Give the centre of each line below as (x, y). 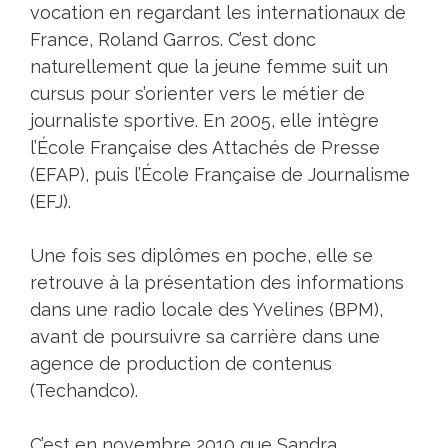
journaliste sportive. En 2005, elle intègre (204, 121)
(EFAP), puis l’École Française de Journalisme (220, 175)
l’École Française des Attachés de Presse (205, 148)
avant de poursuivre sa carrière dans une (205, 337)
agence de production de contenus (181, 364)
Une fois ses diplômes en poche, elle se (201, 256)
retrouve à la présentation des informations (217, 283)
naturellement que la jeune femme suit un (209, 67)
